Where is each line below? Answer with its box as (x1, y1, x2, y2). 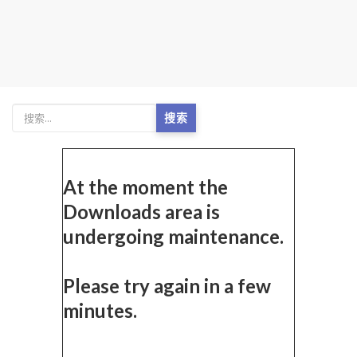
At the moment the (63, 175, 228, 198)
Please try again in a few (63, 274, 271, 297)
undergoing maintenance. (63, 225, 284, 248)
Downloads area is (63, 200, 220, 223)
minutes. (63, 299, 137, 322)
